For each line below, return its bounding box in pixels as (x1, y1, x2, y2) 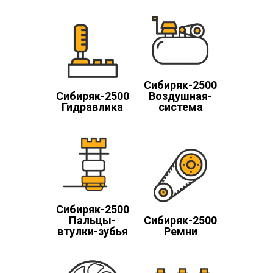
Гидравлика (62, 100, 124, 113)
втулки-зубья (57, 225, 128, 238)
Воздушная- (149, 89, 213, 102)
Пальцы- (69, 214, 116, 227)
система (158, 100, 203, 113)
